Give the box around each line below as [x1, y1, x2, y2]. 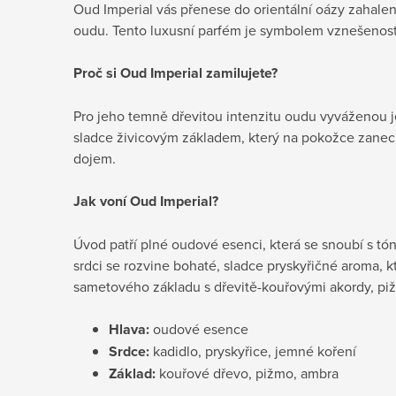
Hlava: [109, 318, 149, 339]
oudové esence [149, 318, 248, 339]
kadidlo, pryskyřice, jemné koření [149, 340, 356, 361]
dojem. [73, 148, 116, 168]
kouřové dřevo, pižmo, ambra [156, 362, 339, 383]
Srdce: [109, 340, 149, 362]
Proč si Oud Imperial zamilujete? [73, 62, 278, 83]
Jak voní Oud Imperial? [73, 190, 218, 211]
